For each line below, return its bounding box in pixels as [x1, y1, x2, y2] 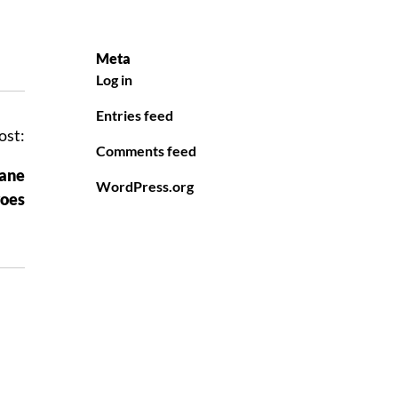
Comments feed [96, 142, 196, 160]
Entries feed [96, 107, 173, 124]
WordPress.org [96, 178, 194, 195]
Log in [96, 71, 132, 89]
